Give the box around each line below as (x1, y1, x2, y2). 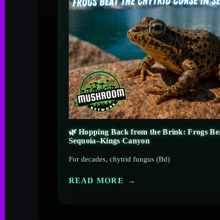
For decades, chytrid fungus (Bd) (68, 154, 170, 163)
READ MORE (68, 176, 124, 185)
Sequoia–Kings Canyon (68, 136, 150, 145)
